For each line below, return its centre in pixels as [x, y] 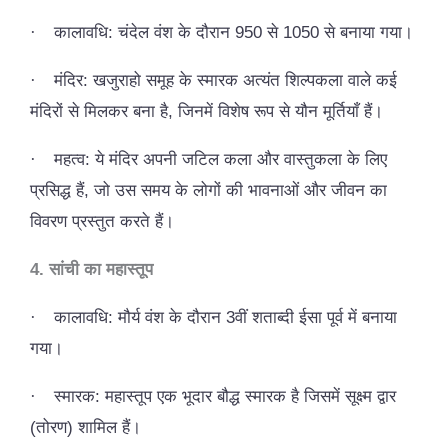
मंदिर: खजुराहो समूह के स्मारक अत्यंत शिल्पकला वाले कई [225, 80]
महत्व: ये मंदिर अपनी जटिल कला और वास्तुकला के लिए [220, 159]
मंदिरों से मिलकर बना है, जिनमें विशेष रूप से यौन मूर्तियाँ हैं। [206, 111]
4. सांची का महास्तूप [91, 269]
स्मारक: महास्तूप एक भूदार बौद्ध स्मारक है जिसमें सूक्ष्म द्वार [225, 396]
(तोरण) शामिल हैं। [85, 427]
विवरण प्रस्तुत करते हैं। [102, 221]
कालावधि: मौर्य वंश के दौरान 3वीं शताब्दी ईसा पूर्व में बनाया [225, 317]
